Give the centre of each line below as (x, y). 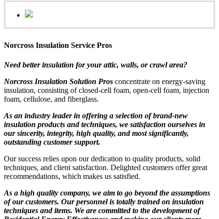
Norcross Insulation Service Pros (58, 45)
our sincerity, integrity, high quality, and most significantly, (96, 133)
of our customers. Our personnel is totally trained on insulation (104, 201)
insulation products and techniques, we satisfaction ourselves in (105, 124)
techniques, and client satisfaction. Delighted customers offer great (106, 167)
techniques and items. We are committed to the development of (102, 210)
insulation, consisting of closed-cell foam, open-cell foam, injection (107, 90)
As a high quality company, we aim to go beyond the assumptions (107, 193)
